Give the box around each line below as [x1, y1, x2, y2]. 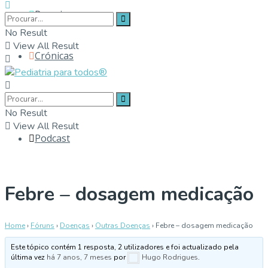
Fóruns [31, 220, 54, 230]
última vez [11, 252, 47, 262]
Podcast [35, 132, 70, 145]
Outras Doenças [95, 220, 150, 230]
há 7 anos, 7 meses [47, 252, 112, 262]
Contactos [35, 90, 80, 103]
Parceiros [35, 8, 77, 21]
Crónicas [35, 49, 74, 62]
